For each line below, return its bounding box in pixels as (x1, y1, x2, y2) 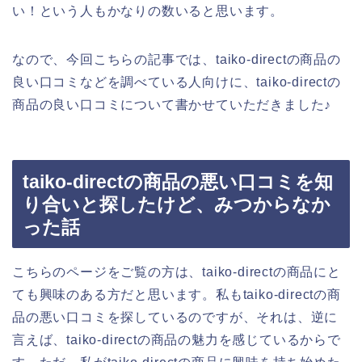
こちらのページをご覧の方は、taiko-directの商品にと (12, 265, 341, 280)
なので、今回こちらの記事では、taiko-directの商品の (12, 52, 341, 66)
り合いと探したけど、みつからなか (23, 194, 330, 216)
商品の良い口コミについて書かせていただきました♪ (12, 97, 332, 112)
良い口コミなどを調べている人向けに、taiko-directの (12, 74, 341, 89)
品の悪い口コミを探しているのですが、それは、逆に (12, 310, 339, 325)
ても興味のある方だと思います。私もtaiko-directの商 (12, 288, 341, 302)
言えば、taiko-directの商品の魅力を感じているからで (12, 333, 341, 347)
